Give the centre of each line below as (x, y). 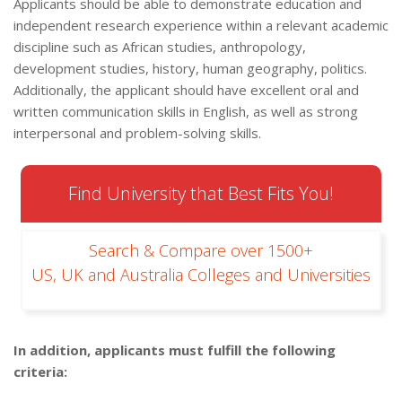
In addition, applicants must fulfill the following (175, 350)
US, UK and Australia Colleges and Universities (201, 275)
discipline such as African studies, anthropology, (160, 47)
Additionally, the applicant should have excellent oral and (186, 90)
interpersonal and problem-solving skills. (137, 133)
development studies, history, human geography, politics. (190, 69)
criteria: (40, 372)
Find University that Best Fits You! (201, 194)
